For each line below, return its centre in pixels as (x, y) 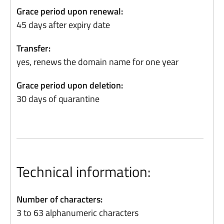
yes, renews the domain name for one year (98, 62)
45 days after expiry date (63, 25)
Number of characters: (60, 199)
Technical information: (84, 171)
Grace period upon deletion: (70, 85)
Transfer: (34, 48)
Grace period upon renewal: (70, 11)
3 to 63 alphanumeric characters (78, 213)
